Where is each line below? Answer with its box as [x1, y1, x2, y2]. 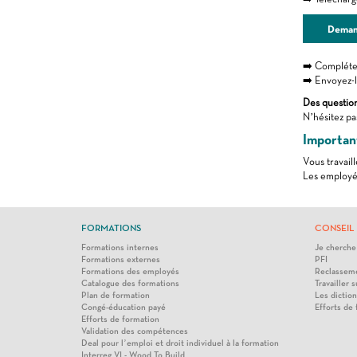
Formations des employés [81, 266, 179, 277]
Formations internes [81, 242, 159, 253]
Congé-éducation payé [81, 302, 166, 312]
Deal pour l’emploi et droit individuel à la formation [81, 338, 279, 348]
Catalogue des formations [81, 278, 179, 288]
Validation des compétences [81, 326, 188, 336]
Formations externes [81, 254, 160, 265]
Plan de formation [81, 290, 150, 300]
